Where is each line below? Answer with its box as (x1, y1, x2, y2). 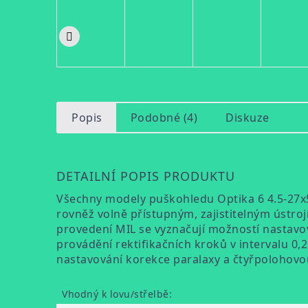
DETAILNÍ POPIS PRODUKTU (56, 168, 235, 184)
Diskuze (225, 110, 269, 125)
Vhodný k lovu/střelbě (62, 287, 169, 300)
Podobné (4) (130, 110, 197, 125)
